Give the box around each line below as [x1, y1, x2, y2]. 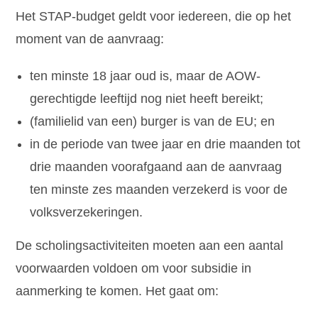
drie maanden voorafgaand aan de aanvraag [30, 160, 283, 175]
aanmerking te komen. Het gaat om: [16, 284, 219, 299]
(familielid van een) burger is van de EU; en [30, 114, 275, 129]
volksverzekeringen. [30, 205, 143, 220]
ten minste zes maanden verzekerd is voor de [30, 182, 288, 197]
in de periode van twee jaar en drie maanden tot [30, 137, 301, 152]
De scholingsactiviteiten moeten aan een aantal [16, 238, 284, 253]
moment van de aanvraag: [16, 32, 165, 47]
